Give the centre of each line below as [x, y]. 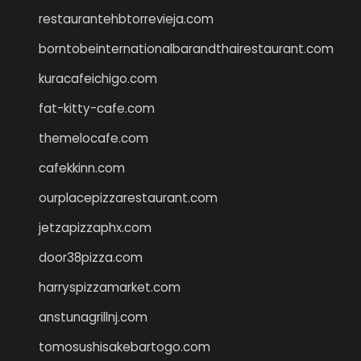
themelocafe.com [93, 138]
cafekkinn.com [82, 168]
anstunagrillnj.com [93, 317]
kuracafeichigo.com [98, 78]
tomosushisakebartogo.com [124, 346]
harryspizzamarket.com [110, 287]
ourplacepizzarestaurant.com [128, 197]
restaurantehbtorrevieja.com [126, 19]
